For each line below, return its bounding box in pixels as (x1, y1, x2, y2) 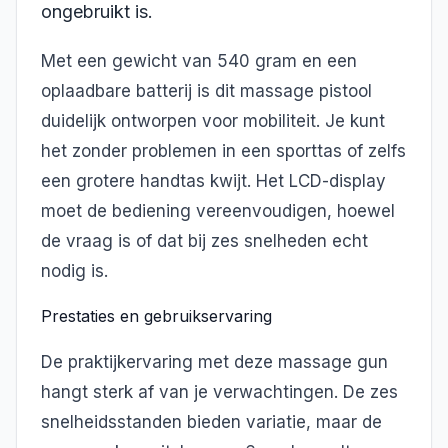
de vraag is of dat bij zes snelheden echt (41, 230, 368, 251)
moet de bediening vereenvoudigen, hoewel (41, 200, 395, 221)
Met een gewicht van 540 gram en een (41, 50, 357, 71)
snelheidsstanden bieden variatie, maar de (41, 411, 382, 432)
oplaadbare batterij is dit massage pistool (41, 80, 372, 101)
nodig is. (41, 260, 108, 281)
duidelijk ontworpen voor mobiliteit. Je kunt (41, 110, 385, 131)
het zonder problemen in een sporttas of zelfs (41, 140, 406, 161)
